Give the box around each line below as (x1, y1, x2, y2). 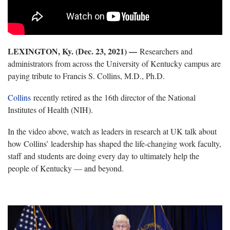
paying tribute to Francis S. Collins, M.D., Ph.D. (8, 70, 165, 82)
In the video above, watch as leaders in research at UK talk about (8, 126, 217, 137)
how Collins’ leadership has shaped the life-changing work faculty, (8, 138, 221, 149)
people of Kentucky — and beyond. (8, 163, 124, 174)
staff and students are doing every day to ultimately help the (8, 150, 199, 162)
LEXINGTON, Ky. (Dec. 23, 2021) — (8, 45, 140, 57)
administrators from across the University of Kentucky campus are (8, 58, 221, 69)
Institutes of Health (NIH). (8, 104, 93, 116)
